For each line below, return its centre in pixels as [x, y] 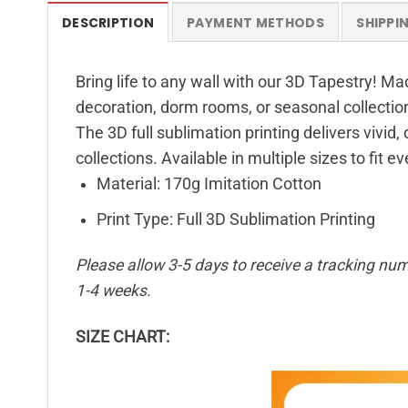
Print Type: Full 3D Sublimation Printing [235, 219]
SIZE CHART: [122, 337]
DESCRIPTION [108, 23]
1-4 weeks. [113, 291]
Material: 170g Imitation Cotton [209, 184]
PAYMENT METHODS [255, 23]
